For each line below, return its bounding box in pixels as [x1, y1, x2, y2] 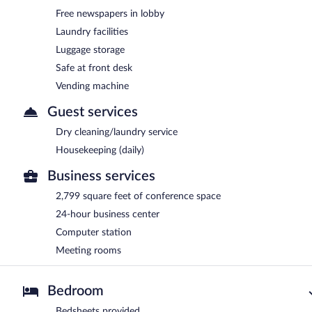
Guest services [47, 104, 138, 119]
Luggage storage [56, 45, 125, 55]
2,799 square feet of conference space [56, 191, 221, 201]
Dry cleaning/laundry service [56, 127, 178, 137]
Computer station [56, 227, 132, 237]
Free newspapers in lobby [56, 8, 164, 19]
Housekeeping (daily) [56, 145, 144, 155]
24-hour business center [56, 209, 159, 219]
